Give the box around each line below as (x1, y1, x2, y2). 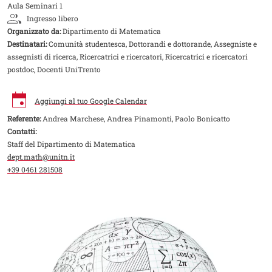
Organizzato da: (7, 26, 61, 36)
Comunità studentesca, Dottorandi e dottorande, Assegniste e (47, 39, 257, 49)
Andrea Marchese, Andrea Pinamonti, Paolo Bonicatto (41, 114, 230, 124)
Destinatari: (7, 39, 47, 49)
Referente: (7, 114, 41, 124)
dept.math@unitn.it (7, 152, 75, 162)
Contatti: (7, 126, 38, 137)
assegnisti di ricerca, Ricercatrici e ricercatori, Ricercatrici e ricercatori (7, 52, 248, 62)
